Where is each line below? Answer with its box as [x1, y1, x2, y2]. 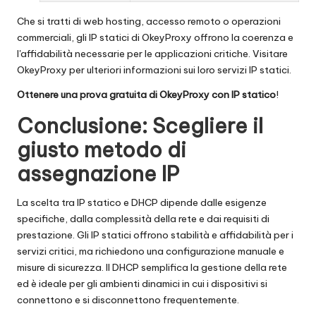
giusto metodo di [17, 136, 186, 163]
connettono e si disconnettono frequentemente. [17, 293, 239, 306]
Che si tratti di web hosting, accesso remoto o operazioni [17, 14, 281, 28]
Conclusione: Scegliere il [17, 112, 263, 139]
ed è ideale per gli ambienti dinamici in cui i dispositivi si [17, 276, 267, 290]
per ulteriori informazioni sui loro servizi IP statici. [67, 63, 291, 76]
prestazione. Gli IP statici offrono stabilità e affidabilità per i [17, 228, 293, 241]
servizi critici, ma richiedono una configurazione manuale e [17, 244, 284, 257]
